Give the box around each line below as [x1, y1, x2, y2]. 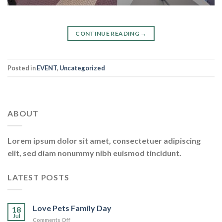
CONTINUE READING [75, 30, 141, 38]
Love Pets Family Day [33, 203, 111, 213]
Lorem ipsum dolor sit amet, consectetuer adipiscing [7, 136, 201, 146]
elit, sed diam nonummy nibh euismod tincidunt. [7, 148, 181, 158]
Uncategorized [59, 63, 105, 72]
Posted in [7, 63, 37, 72]
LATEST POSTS [7, 172, 69, 182]
